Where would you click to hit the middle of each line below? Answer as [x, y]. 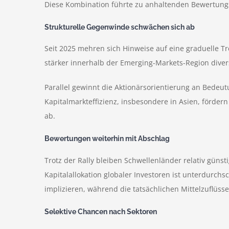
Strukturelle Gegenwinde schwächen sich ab [120, 27]
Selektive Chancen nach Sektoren [101, 211]
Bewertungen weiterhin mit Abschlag [107, 139]
